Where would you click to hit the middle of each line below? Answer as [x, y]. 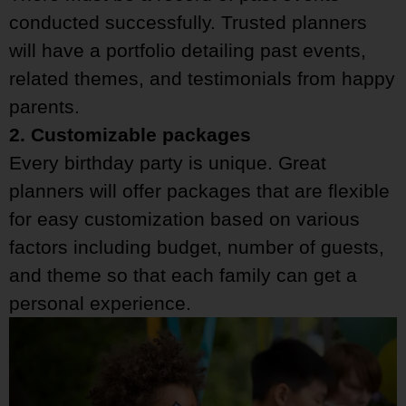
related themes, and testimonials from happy [202, 79]
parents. [44, 107]
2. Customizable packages [130, 135]
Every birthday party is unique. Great [168, 163]
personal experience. [100, 304]
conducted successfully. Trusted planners [188, 23]
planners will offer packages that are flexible [199, 191]
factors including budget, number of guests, [197, 247]
